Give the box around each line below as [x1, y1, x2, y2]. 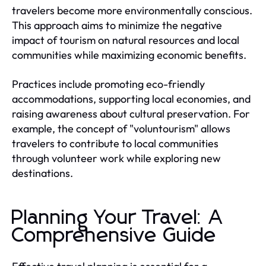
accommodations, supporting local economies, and [12, 91, 251, 106]
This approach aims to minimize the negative [12, 18, 222, 32]
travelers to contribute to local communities [12, 136, 218, 150]
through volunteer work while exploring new [12, 151, 221, 165]
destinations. [12, 166, 73, 180]
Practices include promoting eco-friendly [12, 77, 205, 91]
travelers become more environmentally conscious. [12, 3, 252, 17]
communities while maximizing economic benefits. [12, 47, 246, 62]
